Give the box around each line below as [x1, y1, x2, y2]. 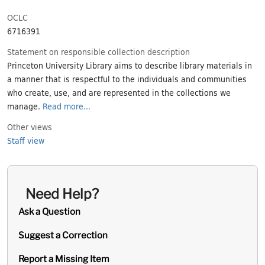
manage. [7, 99, 43, 112]
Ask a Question [18, 206, 80, 217]
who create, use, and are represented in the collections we [7, 85, 231, 99]
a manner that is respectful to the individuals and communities [7, 72, 247, 85]
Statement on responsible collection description [7, 44, 190, 58]
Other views [7, 119, 52, 133]
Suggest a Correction [18, 230, 108, 241]
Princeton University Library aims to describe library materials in [7, 58, 252, 72]
